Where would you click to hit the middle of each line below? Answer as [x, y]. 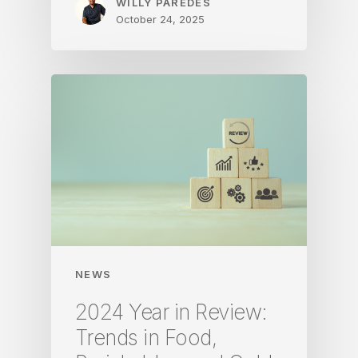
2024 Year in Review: [171, 312]
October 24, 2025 [160, 19]
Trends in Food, [146, 337]
